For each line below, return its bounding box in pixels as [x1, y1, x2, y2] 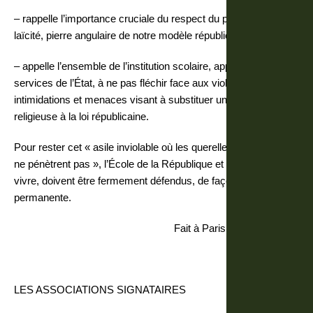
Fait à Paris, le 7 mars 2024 [174, 222, 299, 234]
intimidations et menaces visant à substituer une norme [14, 94, 265, 105]
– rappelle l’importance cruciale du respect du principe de [14, 13, 272, 24]
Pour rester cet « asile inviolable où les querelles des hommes [14, 141, 296, 153]
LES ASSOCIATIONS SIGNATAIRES [14, 284, 186, 296]
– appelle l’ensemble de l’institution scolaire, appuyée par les [14, 60, 286, 72]
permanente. [14, 191, 71, 203]
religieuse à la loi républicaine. [14, 110, 149, 122]
